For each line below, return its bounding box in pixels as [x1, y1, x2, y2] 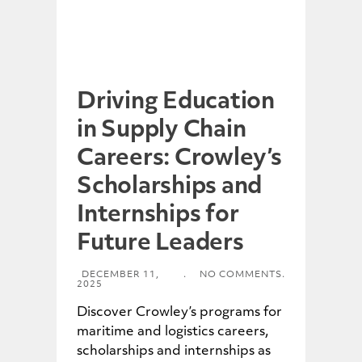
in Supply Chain [77, 120, 246, 143]
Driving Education [77, 91, 275, 115]
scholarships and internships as [77, 345, 271, 359]
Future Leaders [77, 233, 244, 256]
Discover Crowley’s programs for [77, 306, 282, 320]
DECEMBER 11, [82, 271, 159, 280]
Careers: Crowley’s [77, 148, 282, 171]
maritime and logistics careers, [77, 326, 269, 339]
